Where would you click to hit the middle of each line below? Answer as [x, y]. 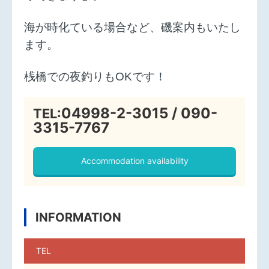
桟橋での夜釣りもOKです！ [95, 77]
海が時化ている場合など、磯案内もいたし [132, 27]
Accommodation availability [134, 161]
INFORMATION [78, 217]
